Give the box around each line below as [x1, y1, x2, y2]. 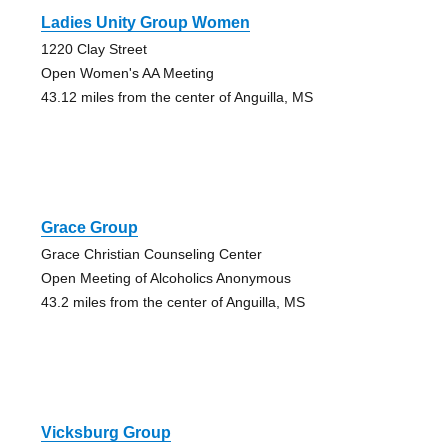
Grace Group [40, 219, 138, 237]
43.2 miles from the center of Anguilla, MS [40, 294, 305, 311]
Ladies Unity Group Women [40, 14, 250, 32]
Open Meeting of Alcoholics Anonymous [40, 270, 291, 287]
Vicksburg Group [40, 424, 171, 442]
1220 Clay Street [40, 41, 147, 58]
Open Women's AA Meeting [40, 65, 214, 82]
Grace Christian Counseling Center [40, 246, 262, 263]
